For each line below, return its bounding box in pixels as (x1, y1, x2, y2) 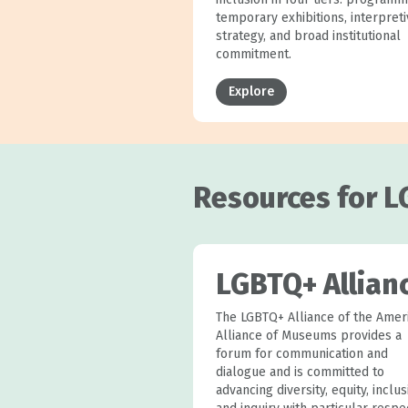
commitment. (215, 46, 291, 62)
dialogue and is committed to (215, 363, 384, 380)
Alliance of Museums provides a (215, 327, 402, 343)
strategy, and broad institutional (215, 27, 401, 44)
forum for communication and (215, 345, 388, 362)
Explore (228, 83, 274, 99)
